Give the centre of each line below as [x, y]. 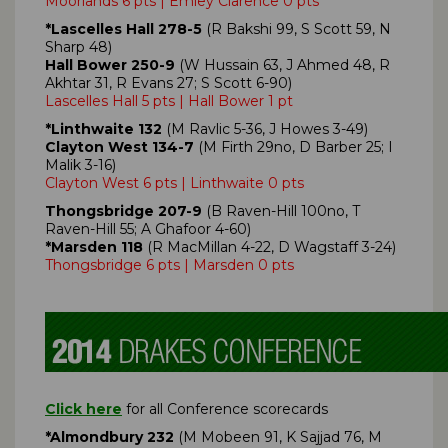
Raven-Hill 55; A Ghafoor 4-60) [148, 228]
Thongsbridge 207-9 [123, 210]
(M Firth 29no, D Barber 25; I [293, 146]
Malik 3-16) [80, 164]
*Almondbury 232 [109, 436]
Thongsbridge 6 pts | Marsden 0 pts [169, 264]
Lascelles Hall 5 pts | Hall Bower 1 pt [169, 100]
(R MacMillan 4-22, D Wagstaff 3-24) [269, 246]
